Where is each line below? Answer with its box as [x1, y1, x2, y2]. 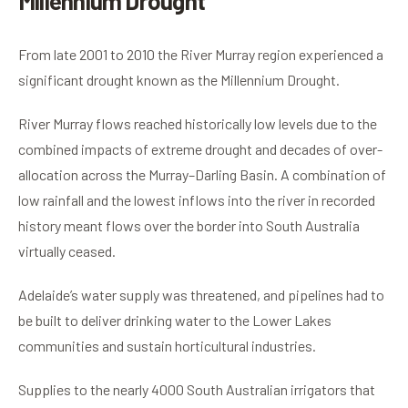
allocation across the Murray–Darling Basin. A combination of [18, 166, 386, 184]
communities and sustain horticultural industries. [18, 337, 316, 355]
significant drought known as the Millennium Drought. [18, 71, 340, 89]
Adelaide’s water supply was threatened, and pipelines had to [18, 286, 384, 304]
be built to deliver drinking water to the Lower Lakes [18, 311, 331, 330]
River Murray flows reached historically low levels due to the [18, 115, 377, 133]
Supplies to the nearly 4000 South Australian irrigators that [18, 381, 375, 399]
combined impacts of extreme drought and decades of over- [18, 140, 382, 158]
